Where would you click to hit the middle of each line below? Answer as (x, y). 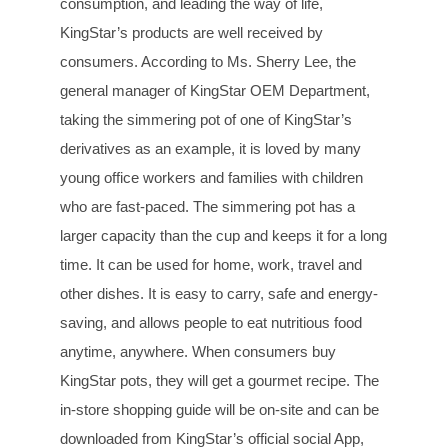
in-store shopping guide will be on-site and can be (219, 409)
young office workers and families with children (211, 177)
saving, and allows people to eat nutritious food (211, 322)
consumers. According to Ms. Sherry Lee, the (208, 61)
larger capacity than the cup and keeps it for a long (223, 235)
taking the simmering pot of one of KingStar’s (206, 119)
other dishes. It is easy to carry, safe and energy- (219, 293)
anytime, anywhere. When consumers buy (198, 351)
